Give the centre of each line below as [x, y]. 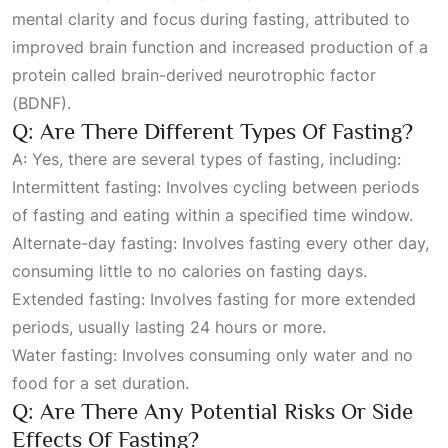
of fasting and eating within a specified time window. [212, 215]
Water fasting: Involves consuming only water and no [212, 355]
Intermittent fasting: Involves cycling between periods [215, 187]
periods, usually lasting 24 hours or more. [169, 327]
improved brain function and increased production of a [220, 47]
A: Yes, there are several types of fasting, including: [206, 159]
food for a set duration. [100, 383]
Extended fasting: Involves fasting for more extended [214, 299]
